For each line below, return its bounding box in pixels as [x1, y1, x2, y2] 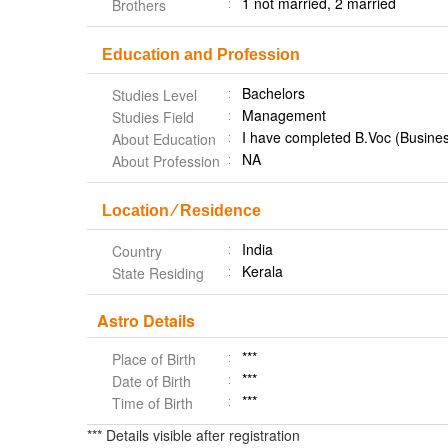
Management [242, 105, 326, 125]
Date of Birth [112, 371, 191, 391]
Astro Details [97, 309, 195, 332]
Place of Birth [112, 349, 196, 369]
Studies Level [112, 85, 197, 105]
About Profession [112, 151, 220, 171]
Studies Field [112, 107, 194, 127]
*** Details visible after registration [87, 425, 300, 445]
